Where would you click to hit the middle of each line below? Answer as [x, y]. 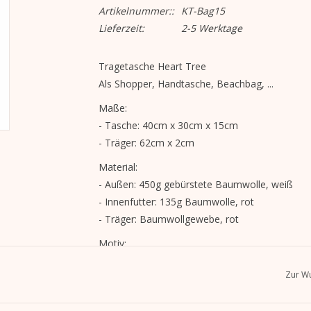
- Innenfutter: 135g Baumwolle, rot [176, 202]
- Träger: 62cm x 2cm [146, 143]
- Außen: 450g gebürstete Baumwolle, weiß [195, 184]
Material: [118, 167]
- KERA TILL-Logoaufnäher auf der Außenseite [203, 278]
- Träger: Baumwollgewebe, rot [168, 219]
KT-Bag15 [203, 11]
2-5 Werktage [211, 28]
